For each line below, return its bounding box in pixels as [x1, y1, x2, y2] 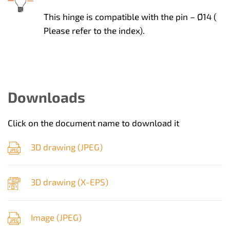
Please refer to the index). [44, 25, 145, 36]
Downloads [8, 88, 85, 106]
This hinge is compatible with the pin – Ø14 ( [44, 11, 217, 22]
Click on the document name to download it [8, 118, 179, 128]
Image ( [31, 212, 60, 222]
